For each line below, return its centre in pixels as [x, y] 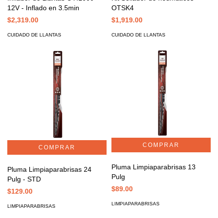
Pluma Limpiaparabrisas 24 [49, 170]
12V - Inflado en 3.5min [43, 8]
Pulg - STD [24, 179]
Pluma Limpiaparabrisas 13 [154, 167]
